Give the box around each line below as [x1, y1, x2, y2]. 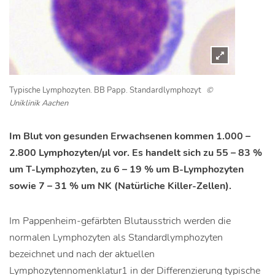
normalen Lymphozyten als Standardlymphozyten [9, 231, 223, 244]
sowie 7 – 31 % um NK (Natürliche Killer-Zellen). [9, 179, 231, 193]
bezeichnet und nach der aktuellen [9, 247, 155, 261]
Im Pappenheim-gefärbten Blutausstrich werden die [9, 214, 231, 228]
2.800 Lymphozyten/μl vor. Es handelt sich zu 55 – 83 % [9, 146, 262, 160]
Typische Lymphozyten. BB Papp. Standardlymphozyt [9, 85, 203, 96]
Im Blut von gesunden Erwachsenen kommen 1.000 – [9, 130, 250, 143]
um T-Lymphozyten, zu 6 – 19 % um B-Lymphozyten [9, 163, 244, 176]
